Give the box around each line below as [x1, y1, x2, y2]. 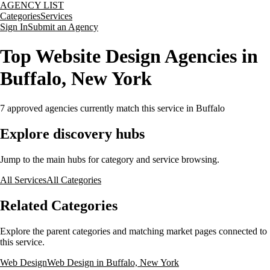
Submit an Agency [28, 22, 98, 32]
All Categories [46, 174, 101, 185]
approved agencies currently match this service [5, 102, 184, 113]
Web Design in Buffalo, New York [47, 257, 179, 268]
